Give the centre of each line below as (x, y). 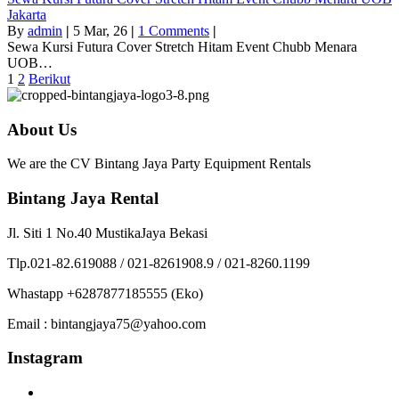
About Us (42, 129)
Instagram (45, 358)
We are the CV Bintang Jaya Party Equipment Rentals (159, 164)
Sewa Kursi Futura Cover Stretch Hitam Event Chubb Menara (182, 46)
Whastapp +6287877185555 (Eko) (105, 293)
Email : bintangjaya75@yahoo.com (106, 323)
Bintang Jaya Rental (83, 199)
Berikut (49, 78)
